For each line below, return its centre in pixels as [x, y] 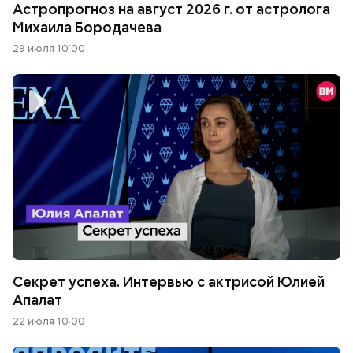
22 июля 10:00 [49, 321]
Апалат [37, 299]
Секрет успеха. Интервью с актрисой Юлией [169, 281]
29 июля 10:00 [49, 49]
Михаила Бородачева [87, 28]
